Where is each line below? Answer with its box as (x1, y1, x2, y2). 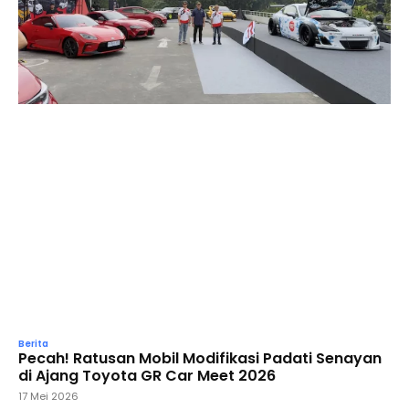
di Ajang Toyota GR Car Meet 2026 (18, 365, 276, 387)
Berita (18, 337, 48, 351)
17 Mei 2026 (18, 389, 79, 404)
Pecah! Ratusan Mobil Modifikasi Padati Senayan (18, 348, 382, 370)
